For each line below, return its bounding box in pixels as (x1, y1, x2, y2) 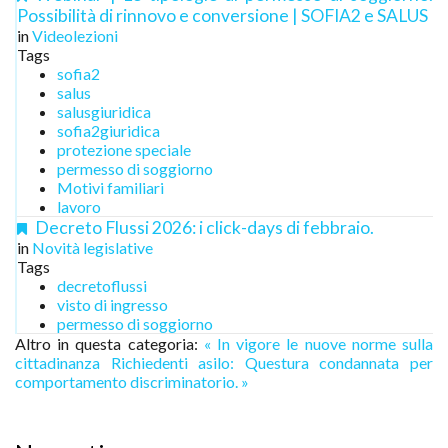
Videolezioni (32, 26, 118, 45)
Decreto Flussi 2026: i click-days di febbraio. (35, 217, 374, 238)
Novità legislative (32, 238, 153, 257)
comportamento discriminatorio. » (15, 372, 249, 391)
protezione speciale (57, 140, 191, 159)
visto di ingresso (57, 295, 168, 314)
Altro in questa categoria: (15, 334, 198, 353)
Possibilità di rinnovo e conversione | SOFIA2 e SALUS (17, 5, 428, 26)
